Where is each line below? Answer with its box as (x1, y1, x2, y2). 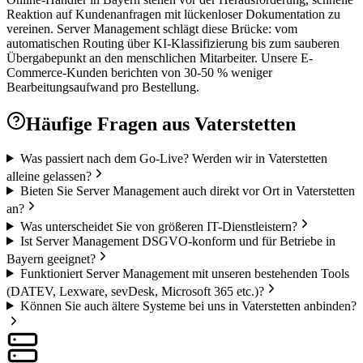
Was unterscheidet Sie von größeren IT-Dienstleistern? (19, 219, 297, 233)
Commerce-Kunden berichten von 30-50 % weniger (6, 65, 272, 79)
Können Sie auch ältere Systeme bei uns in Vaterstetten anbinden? (19, 298, 357, 313)
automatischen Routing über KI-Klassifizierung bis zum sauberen (6, 36, 340, 50)
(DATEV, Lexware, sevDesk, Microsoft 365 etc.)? (6, 284, 264, 298)
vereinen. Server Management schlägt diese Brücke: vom (6, 21, 297, 36)
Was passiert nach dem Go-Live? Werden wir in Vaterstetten (19, 151, 327, 165)
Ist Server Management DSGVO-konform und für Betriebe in (19, 233, 335, 248)
